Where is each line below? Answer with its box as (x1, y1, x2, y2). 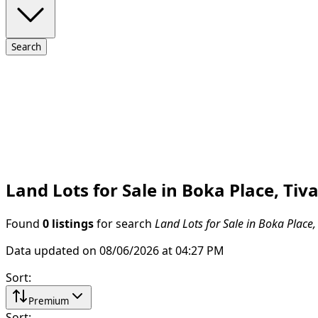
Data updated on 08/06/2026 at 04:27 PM (6, 244, 224, 256)
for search (94, 217, 155, 229)
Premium (28, 295, 69, 306)
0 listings (43, 217, 94, 229)
